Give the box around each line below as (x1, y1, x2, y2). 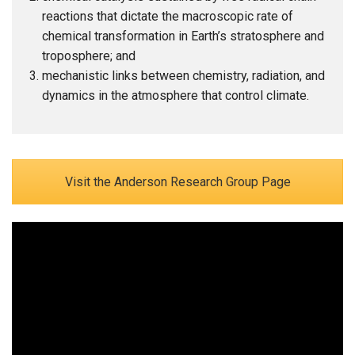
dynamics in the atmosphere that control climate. (42, 87, 310, 103)
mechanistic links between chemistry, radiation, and (42, 67, 326, 83)
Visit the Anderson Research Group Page (64, 174, 291, 189)
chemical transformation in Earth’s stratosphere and (42, 28, 325, 44)
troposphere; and (42, 48, 136, 63)
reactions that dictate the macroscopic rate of (42, 8, 294, 24)
